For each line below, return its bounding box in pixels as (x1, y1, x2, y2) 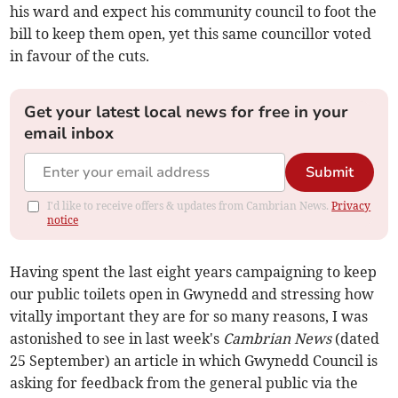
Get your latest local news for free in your (24, 100, 349, 123)
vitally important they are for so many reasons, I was (10, 306, 369, 325)
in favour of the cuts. (10, 46, 150, 65)
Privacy (331, 198, 371, 212)
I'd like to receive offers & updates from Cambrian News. (47, 198, 332, 212)
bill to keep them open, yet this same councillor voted (10, 24, 372, 43)
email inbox (24, 122, 115, 144)
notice (47, 212, 79, 227)
